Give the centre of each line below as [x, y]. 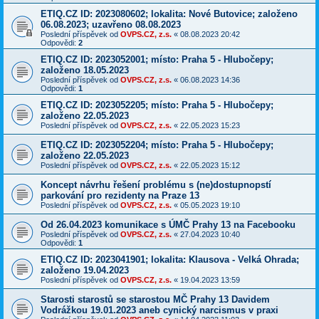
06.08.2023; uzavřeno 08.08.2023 [111, 25]
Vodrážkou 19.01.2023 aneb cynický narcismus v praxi [159, 310]
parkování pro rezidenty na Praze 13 [120, 196]
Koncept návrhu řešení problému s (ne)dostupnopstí [156, 185]
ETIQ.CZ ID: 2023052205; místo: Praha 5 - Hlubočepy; [157, 105]
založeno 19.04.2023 [85, 271]
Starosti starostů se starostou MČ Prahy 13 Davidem [155, 300]
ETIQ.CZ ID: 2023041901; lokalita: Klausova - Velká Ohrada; [170, 260]
